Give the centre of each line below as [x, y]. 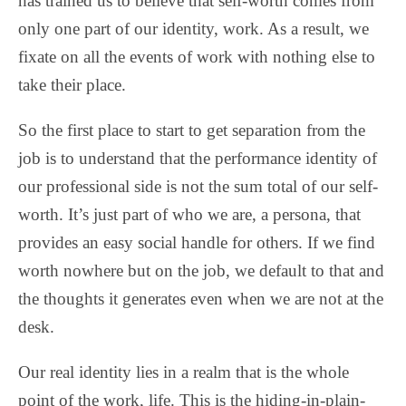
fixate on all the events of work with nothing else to [197, 57]
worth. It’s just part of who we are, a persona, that [189, 215]
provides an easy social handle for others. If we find [197, 243]
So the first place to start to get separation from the [192, 130]
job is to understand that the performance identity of [198, 159]
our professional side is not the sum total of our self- [198, 187]
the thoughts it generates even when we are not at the [201, 299]
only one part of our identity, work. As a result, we [193, 29]
